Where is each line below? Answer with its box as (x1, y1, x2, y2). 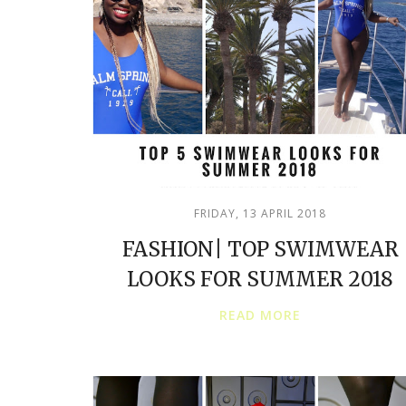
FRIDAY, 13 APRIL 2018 (194, 205, 326, 221)
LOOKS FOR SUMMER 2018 (127, 266, 393, 292)
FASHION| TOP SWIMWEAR (121, 236, 399, 262)
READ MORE (219, 305, 301, 324)
